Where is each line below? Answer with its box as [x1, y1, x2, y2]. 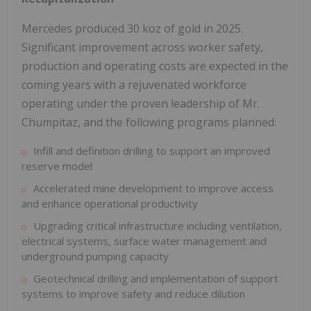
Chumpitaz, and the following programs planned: [22, 115, 276, 131]
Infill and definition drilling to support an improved [33, 144, 270, 158]
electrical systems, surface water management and [22, 234, 267, 249]
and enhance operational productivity [22, 196, 198, 211]
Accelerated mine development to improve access [33, 181, 274, 196]
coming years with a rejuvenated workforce [22, 77, 246, 93]
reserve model [22, 159, 92, 174]
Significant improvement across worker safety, [22, 40, 263, 56]
